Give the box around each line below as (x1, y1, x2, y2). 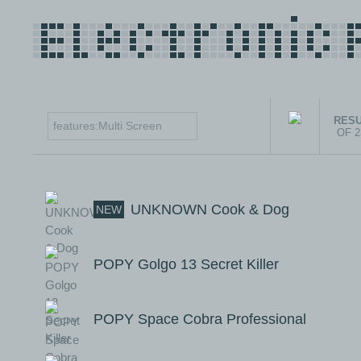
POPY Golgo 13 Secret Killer (93, 256, 279, 272)
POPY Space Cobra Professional (93, 311, 306, 327)
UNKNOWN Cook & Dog (131, 201, 289, 218)
